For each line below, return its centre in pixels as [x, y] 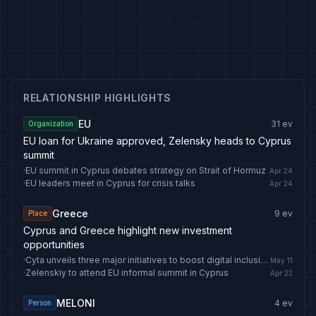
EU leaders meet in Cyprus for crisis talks [110, 183]
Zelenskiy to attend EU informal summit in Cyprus [127, 273]
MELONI [76, 303]
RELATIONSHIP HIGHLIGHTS [98, 98]
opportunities [54, 244]
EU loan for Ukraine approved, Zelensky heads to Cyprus [157, 141]
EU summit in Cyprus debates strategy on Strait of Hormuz [146, 170]
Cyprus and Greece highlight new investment [128, 230]
